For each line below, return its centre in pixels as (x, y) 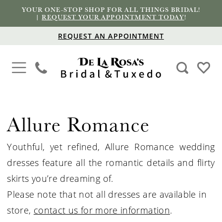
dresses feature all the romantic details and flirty (111, 163)
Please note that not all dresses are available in (107, 194)
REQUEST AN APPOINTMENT (111, 36)
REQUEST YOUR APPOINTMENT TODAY (113, 17)
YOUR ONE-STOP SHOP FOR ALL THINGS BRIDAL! (111, 9)
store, (20, 210)
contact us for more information (102, 210)
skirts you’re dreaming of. (60, 179)
